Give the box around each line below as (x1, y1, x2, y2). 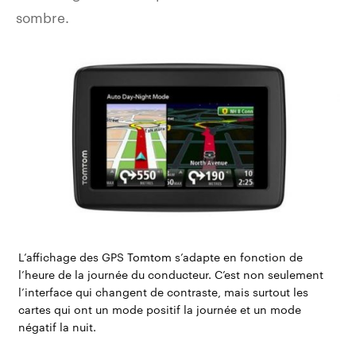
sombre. (16, 9, 69, 25)
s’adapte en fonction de (171, 250, 303, 265)
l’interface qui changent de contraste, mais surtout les (17, 285, 308, 300)
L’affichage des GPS (17, 250, 127, 265)
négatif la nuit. (17, 320, 96, 335)
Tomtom (126, 250, 172, 265)
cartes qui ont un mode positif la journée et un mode (17, 303, 301, 317)
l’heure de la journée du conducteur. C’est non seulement (17, 268, 323, 282)
